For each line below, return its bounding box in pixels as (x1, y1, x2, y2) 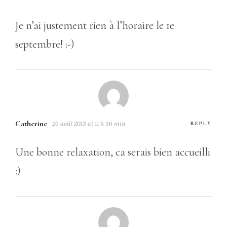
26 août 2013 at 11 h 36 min (52, 119, 125, 127)
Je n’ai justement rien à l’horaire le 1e (15, 18, 174, 32)
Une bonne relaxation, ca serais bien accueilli (15, 145, 210, 159)
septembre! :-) (15, 37, 74, 51)
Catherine (15, 118, 47, 129)
